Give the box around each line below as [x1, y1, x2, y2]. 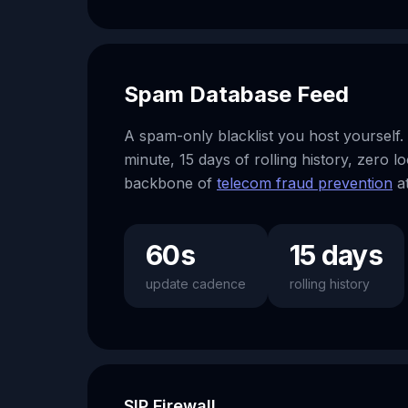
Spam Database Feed [124, 81, 349, 107]
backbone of [124, 174, 217, 192]
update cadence [146, 276, 246, 291]
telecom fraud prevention [217, 174, 393, 192]
